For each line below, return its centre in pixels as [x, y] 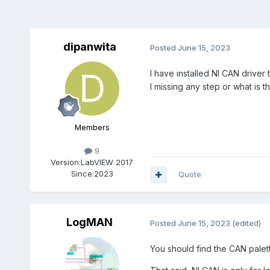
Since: [82, 174]
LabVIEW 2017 [107, 162]
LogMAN [90, 222]
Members [92, 127]
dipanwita [89, 47]
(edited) [246, 223]
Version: [66, 162]
